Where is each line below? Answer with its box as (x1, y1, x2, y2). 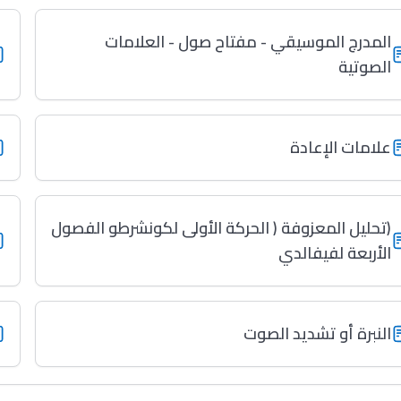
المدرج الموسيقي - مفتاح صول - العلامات (105, 27, 392, 56)
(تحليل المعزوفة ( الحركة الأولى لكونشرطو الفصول (51, 213, 392, 243)
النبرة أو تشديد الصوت (243, 319, 392, 348)
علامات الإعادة (290, 132, 392, 162)
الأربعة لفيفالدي (278, 238, 392, 268)
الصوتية (338, 52, 392, 81)
